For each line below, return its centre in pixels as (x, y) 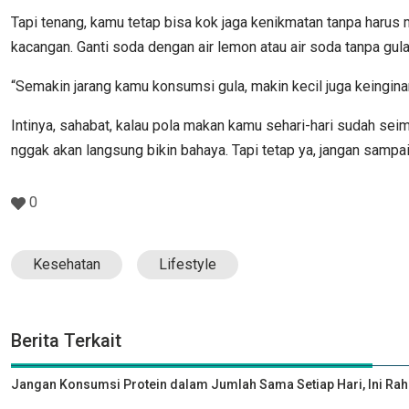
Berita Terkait (66, 341)
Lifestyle (188, 265)
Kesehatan (67, 265)
